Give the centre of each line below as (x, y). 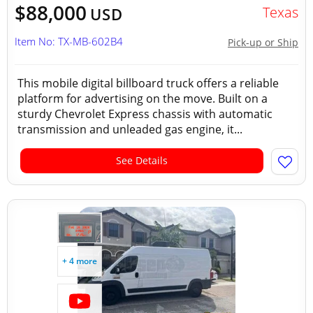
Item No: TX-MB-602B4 (69, 41)
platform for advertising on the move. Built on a (143, 99)
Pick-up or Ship (263, 42)
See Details (142, 160)
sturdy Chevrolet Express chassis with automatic (145, 114)
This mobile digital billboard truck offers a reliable (148, 83)
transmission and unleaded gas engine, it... (130, 129)
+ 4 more (80, 261)
